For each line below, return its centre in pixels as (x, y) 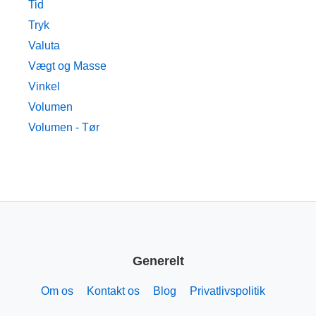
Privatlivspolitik (227, 291)
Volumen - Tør (64, 128)
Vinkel (44, 87)
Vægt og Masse (67, 66)
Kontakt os (113, 291)
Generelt (158, 261)
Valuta (44, 46)
